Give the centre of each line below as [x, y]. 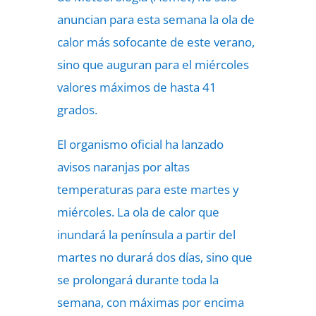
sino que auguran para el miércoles [153, 65]
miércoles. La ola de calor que [138, 212]
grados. [77, 110]
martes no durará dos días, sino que [154, 257]
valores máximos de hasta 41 [136, 87]
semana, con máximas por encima [150, 302]
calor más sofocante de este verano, [156, 42]
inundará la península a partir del [146, 235]
